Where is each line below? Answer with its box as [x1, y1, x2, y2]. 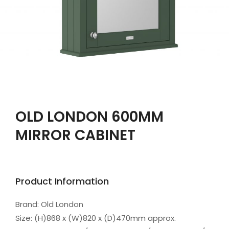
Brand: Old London [15, 199, 83, 210]
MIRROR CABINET [15, 125, 135, 146]
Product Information [15, 175, 109, 188]
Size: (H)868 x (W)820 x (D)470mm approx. [15, 213, 176, 224]
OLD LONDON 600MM [15, 107, 164, 127]
